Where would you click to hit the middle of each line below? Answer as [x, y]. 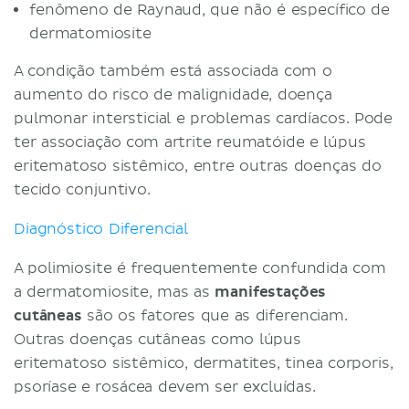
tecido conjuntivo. [85, 189]
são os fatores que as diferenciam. [215, 315]
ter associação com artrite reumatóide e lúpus [190, 142]
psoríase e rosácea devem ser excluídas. [168, 387]
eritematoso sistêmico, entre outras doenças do [198, 166]
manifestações [271, 292]
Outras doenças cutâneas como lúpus [157, 339]
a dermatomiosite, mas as [115, 292]
